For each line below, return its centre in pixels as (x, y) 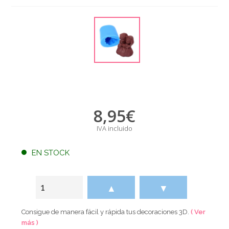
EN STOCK (51, 153)
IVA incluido (114, 128)
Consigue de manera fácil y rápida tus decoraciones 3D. (106, 212)
